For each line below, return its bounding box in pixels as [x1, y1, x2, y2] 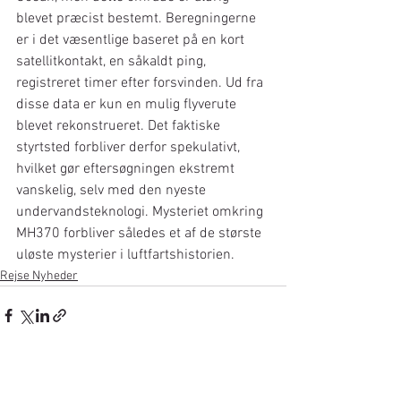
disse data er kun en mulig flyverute [16, 95, 240, 114]
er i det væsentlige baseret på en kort [16, 30, 248, 49]
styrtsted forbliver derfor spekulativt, [16, 138, 243, 157]
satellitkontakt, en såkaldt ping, [16, 52, 209, 71]
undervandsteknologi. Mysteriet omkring [16, 202, 267, 221]
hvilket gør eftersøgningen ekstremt [16, 159, 238, 178]
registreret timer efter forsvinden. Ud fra [16, 73, 267, 92]
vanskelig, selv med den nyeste [16, 181, 209, 200]
